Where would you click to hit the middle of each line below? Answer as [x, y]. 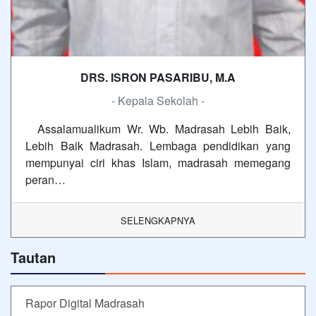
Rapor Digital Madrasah [85, 303]
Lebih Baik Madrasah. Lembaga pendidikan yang [158, 145]
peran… [45, 179]
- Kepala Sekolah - [158, 100]
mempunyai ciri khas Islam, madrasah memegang [158, 162]
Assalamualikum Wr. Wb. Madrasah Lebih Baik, [158, 128]
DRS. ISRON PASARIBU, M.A [158, 77]
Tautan [33, 257]
